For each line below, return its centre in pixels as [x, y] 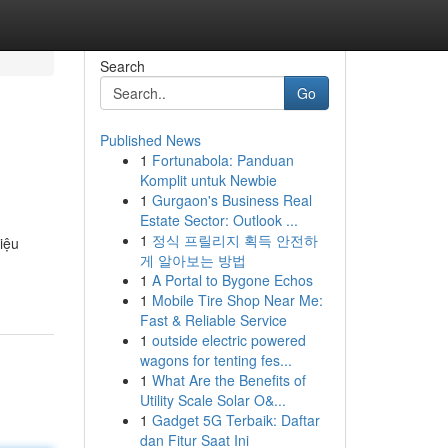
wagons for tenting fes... [215, 360]
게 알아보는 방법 [192, 260]
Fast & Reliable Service [213, 320]
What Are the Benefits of [228, 380]
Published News [150, 140]
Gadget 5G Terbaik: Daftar [235, 420]
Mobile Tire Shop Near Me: [237, 300]
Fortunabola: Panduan [222, 160]
